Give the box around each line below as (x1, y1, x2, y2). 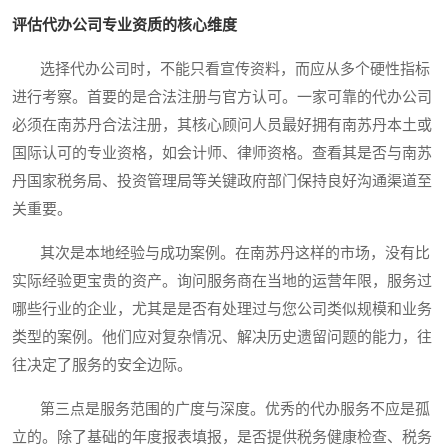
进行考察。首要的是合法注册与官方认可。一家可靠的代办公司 (12, 88, 432, 105)
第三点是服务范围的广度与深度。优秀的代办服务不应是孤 (12, 400, 430, 417)
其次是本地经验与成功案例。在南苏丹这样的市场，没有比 (12, 244, 430, 261)
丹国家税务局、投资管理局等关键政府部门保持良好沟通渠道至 (12, 172, 432, 189)
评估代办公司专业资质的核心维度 (12, 16, 237, 33)
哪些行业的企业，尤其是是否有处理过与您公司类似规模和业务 (12, 300, 432, 317)
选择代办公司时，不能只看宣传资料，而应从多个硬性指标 (12, 60, 430, 77)
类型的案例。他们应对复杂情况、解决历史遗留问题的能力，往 (12, 328, 432, 345)
